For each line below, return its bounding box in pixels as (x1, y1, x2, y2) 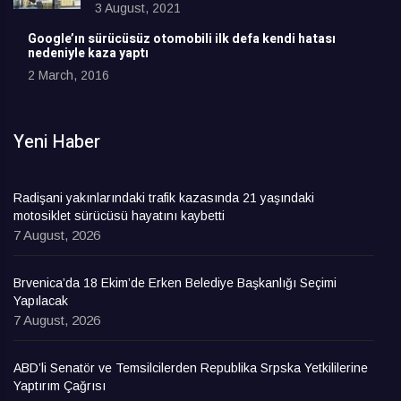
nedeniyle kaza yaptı (28, 44, 149, 64)
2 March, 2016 (28, 68, 109, 83)
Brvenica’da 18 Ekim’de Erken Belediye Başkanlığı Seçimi (13, 276, 337, 291)
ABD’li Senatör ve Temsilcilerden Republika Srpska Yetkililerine (13, 361, 368, 376)
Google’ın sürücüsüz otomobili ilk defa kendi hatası (28, 30, 336, 49)
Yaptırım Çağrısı (13, 379, 106, 394)
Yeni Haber (13, 129, 100, 156)
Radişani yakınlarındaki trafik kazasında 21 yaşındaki (13, 191, 314, 206)
